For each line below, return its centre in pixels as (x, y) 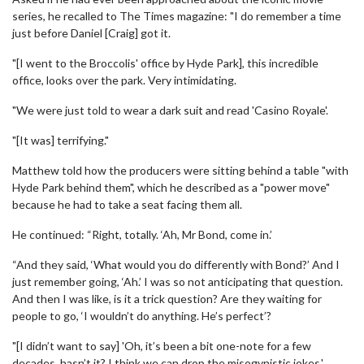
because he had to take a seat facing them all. (127, 204)
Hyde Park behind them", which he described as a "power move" (171, 187)
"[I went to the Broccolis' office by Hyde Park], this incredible (165, 63)
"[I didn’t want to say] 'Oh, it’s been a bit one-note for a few (162, 346)
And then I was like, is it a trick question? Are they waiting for (167, 299)
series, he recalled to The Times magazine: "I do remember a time (177, 16)
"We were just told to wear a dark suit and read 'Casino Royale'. (170, 110)
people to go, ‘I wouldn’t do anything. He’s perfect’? (142, 316)
